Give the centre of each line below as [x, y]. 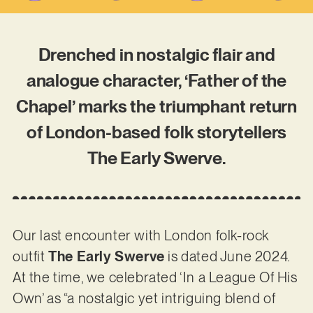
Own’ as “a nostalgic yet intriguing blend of [144, 298]
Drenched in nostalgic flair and [156, 55]
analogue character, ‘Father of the [156, 81]
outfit [30, 256]
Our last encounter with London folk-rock [140, 235]
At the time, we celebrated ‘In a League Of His [155, 277]
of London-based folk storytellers [156, 132]
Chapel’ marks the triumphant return [156, 107]
